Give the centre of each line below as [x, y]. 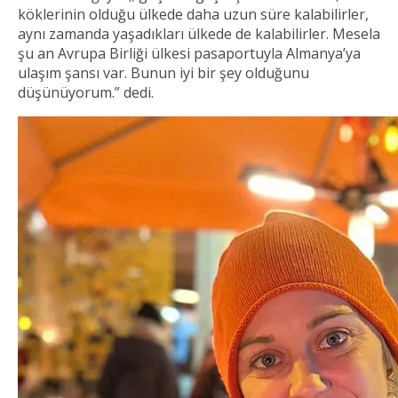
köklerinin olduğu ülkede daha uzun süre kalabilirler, [193, 14]
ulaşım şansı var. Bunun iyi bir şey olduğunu [163, 72]
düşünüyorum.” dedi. [86, 92]
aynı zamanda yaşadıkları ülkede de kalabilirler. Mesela [199, 33]
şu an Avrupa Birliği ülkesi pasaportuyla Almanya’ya [189, 53]
